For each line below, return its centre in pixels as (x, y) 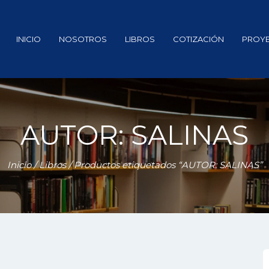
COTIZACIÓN (198, 39)
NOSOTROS (83, 39)
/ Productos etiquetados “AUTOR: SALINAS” (164, 165)
